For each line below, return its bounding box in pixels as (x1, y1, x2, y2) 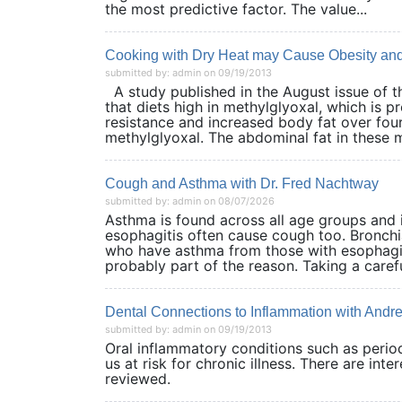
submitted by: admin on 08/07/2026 (105, 195, 275, 207)
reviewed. (105, 370, 233, 388)
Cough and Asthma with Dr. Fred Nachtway (105, 176, 379, 191)
